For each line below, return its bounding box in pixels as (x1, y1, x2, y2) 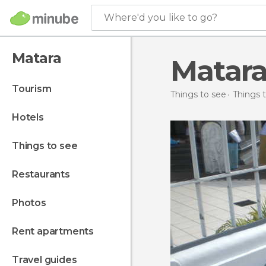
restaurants (18, 169, 70, 180)
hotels (19, 112, 44, 123)
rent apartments (18, 226, 94, 237)
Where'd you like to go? (104, 12, 217, 23)
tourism (18, 83, 52, 94)
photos (18, 197, 46, 208)
